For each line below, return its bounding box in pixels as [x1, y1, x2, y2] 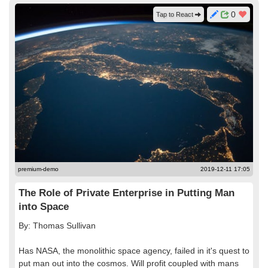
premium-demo [18, 166, 59, 172]
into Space [19, 201, 69, 212]
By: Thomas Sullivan [19, 221, 96, 230]
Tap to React [156, 11, 195, 18]
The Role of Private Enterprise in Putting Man [19, 187, 234, 199]
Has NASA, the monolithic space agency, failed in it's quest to [19, 246, 249, 255]
